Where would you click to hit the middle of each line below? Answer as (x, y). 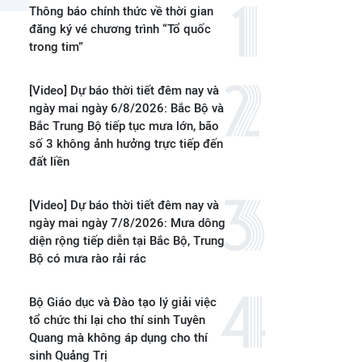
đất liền (49, 162)
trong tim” (56, 47)
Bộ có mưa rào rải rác (88, 259)
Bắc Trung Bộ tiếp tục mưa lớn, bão (124, 126)
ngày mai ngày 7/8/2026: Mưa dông (127, 223)
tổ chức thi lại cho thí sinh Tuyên (117, 320)
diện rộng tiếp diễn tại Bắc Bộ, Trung (127, 241)
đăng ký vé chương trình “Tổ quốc (120, 29)
